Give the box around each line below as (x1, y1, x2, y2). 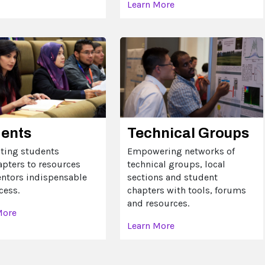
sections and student (127, 172, 218, 183)
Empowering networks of (127, 146, 235, 157)
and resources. (127, 198, 189, 209)
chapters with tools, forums (127, 185, 246, 196)
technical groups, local (127, 159, 225, 170)
